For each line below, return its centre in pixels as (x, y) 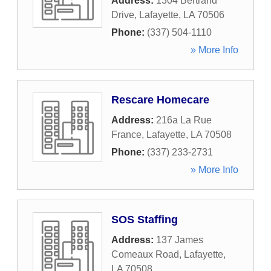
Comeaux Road (145, 254)
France (126, 135)
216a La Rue (184, 120)
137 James (180, 240)
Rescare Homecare (160, 100)
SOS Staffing (145, 220)
